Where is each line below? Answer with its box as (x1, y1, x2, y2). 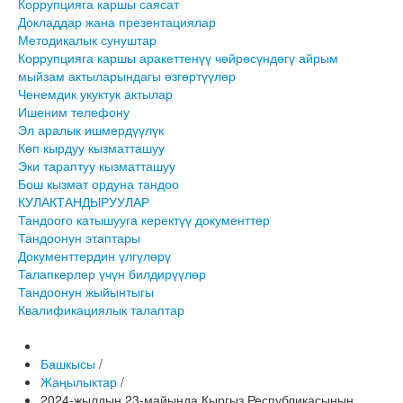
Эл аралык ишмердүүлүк (18, 121, 164, 139)
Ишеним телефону (18, 103, 130, 121)
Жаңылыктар (40, 372, 117, 390)
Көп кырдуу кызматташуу (18, 139, 165, 157)
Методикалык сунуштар (18, 31, 157, 49)
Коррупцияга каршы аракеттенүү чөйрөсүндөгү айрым (18, 49, 338, 67)
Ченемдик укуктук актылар (18, 85, 173, 103)
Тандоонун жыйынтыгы (18, 282, 154, 300)
